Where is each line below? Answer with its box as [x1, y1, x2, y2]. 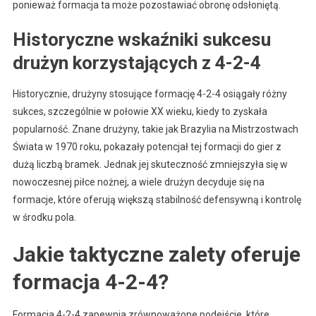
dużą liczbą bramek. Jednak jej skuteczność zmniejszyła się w [12, 158, 288, 170]
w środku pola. [12, 211, 76, 223]
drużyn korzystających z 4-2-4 [12, 51, 261, 73]
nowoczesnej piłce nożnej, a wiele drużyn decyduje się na [12, 176, 265, 188]
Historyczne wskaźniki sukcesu [12, 28, 271, 50]
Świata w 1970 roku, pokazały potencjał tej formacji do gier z [12, 140, 281, 152]
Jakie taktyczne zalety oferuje [12, 241, 300, 267]
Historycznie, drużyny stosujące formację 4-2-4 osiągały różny [12, 87, 287, 99]
